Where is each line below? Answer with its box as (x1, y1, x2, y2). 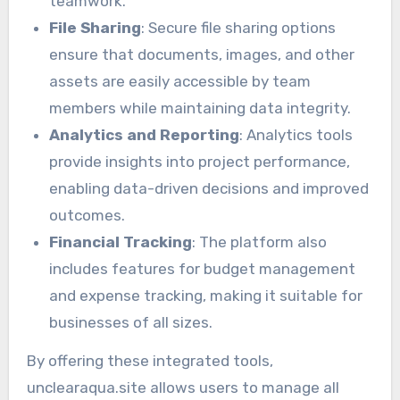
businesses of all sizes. (49, 313, 213, 332)
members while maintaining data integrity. (49, 99, 352, 118)
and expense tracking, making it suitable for (49, 287, 363, 305)
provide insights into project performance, (49, 153, 351, 171)
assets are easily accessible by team (49, 72, 312, 91)
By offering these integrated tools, (26, 351, 273, 370)
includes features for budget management (49, 260, 356, 279)
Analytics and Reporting (49, 126, 240, 145)
